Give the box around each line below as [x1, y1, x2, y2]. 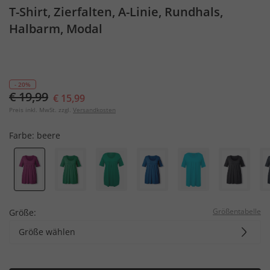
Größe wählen [19, 225, 75, 237]
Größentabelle [213, 206, 261, 216]
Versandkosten [73, 105, 116, 114]
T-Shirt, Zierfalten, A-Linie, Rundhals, [9, 4, 223, 20]
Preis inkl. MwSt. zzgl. [9, 105, 71, 114]
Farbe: [9, 130, 37, 141]
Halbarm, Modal [9, 20, 102, 37]
